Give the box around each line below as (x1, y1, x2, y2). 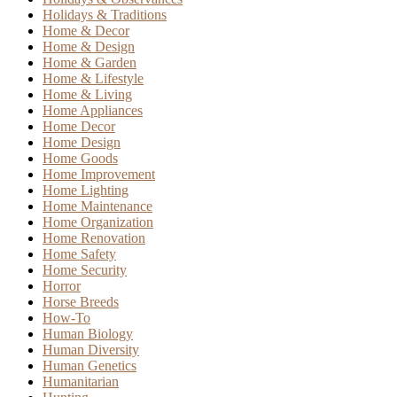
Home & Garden (43, 54, 136, 70)
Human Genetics (43, 357, 136, 373)
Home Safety (43, 245, 116, 261)
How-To (43, 309, 90, 325)
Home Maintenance (43, 198, 152, 214)
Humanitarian (43, 373, 119, 389)
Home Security (43, 261, 127, 277)
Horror (43, 277, 81, 293)
